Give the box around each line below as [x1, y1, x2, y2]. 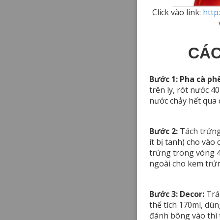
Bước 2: [149, 125, 178, 137]
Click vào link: [152, 6, 203, 18]
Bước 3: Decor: [149, 188, 204, 199]
